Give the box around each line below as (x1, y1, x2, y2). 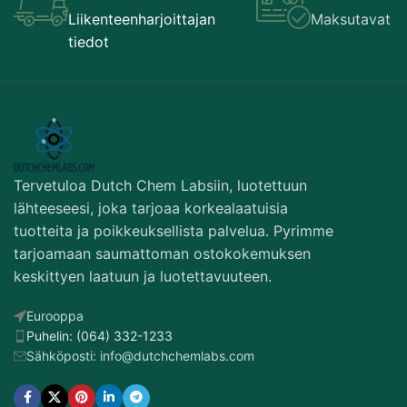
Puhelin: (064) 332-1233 (26, 327, 173, 343)
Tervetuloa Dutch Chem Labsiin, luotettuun (14, 175, 307, 194)
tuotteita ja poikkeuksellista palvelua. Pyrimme (14, 221, 333, 240)
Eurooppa (26, 307, 84, 323)
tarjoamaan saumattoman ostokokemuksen (14, 243, 311, 263)
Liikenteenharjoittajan (68, 10, 215, 28)
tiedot (68, 33, 109, 51)
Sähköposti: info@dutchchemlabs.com (26, 347, 254, 363)
